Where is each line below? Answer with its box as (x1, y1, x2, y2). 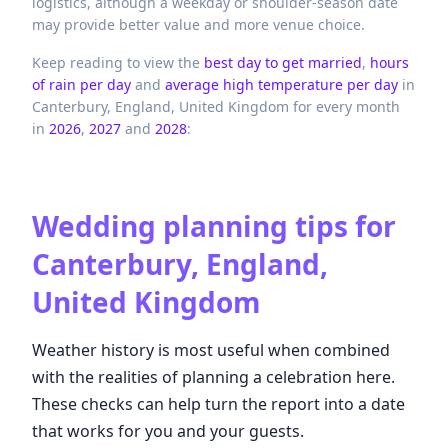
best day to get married (204, 53, 362, 72)
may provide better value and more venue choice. (32, 15, 365, 34)
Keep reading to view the (32, 53, 200, 72)
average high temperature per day (165, 75, 398, 94)
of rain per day (32, 75, 131, 94)
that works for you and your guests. (32, 420, 304, 443)
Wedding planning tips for (32, 207, 396, 246)
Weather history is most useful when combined (32, 339, 390, 362)
